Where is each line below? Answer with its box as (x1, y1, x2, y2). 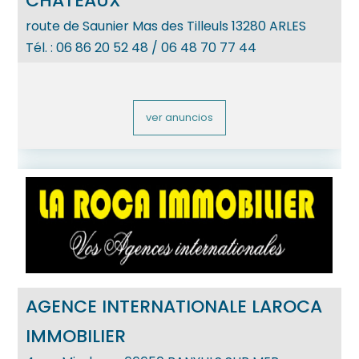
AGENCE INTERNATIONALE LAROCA (26, 294, 323, 320)
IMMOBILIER (26, 324, 127, 349)
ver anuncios (145, 110, 213, 126)
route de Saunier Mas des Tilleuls (26, 17, 229, 36)
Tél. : (26, 38, 57, 58)
